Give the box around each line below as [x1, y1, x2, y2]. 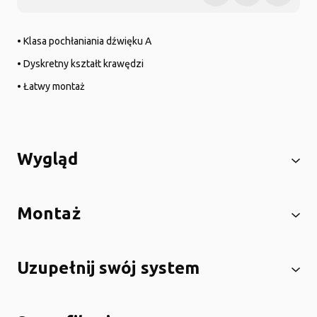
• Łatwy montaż [17, 81, 85, 92]
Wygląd [17, 149, 78, 168]
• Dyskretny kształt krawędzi [17, 58, 144, 69]
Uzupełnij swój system [17, 258, 200, 277]
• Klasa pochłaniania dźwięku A [17, 35, 151, 47]
